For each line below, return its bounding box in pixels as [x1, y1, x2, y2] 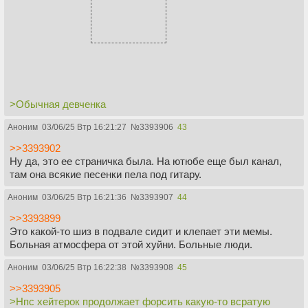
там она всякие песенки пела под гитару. [10, 168, 201, 181]
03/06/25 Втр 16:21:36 [42, 192, 126, 203]
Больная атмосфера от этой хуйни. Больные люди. [10, 239, 252, 251]
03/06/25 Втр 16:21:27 [42, 122, 126, 133]
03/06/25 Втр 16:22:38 [42, 263, 126, 273]
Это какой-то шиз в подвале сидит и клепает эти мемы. [10, 225, 272, 238]
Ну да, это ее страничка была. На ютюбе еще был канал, [10, 155, 282, 168]
